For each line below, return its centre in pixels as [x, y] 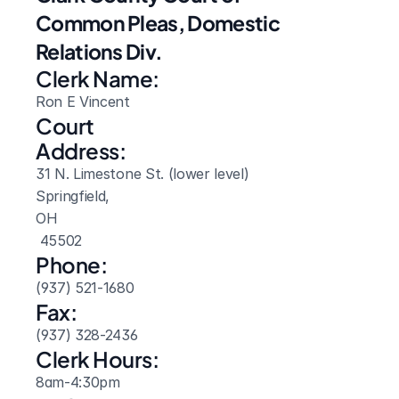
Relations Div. [99, 51]
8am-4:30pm [78, 382]
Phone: [72, 265]
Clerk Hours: [98, 359]
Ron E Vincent [83, 102]
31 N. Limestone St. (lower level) [142, 174]
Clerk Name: [98, 78]
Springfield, [75, 196]
